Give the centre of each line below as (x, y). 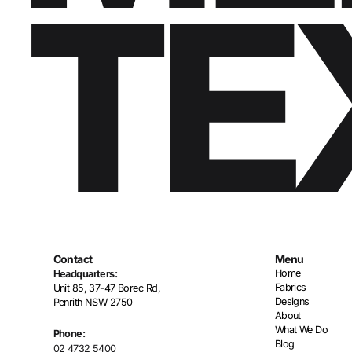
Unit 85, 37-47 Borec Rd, (106, 288)
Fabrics (290, 287)
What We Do (301, 329)
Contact (73, 258)
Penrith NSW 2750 (93, 302)
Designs (292, 301)
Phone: (69, 333)
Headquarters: (85, 273)
